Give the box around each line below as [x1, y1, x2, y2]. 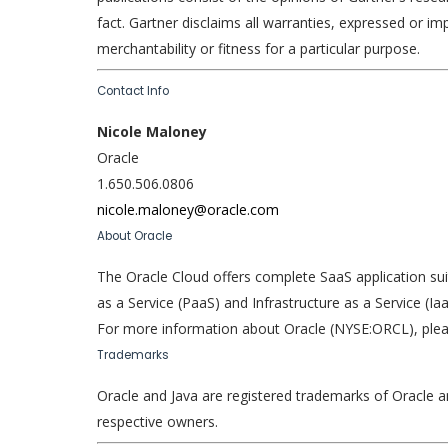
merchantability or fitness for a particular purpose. [97, 39, 420, 59]
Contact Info [97, 83, 169, 100]
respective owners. [97, 412, 218, 432]
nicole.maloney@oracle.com [97, 200, 279, 220]
